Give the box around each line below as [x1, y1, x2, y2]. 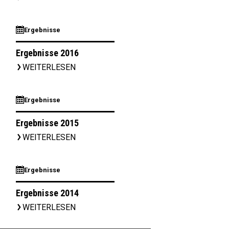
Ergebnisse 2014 [16, 188, 79, 198]
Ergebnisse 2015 [16, 118, 79, 128]
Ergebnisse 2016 [16, 48, 79, 58]
